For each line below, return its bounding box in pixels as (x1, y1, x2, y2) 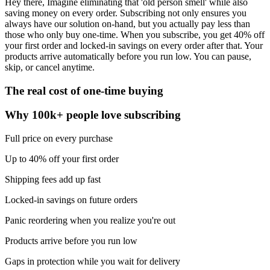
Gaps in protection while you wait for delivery (5, 256, 180, 267)
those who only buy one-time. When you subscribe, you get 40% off (5, 29, 265, 40)
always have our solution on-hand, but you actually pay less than (5, 18, 250, 29)
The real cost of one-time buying (5, 84, 163, 97)
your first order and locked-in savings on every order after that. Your (5, 40, 263, 51)
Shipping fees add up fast (5, 174, 101, 185)
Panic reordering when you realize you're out (5, 215, 175, 226)
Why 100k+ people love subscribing (5, 108, 181, 122)
